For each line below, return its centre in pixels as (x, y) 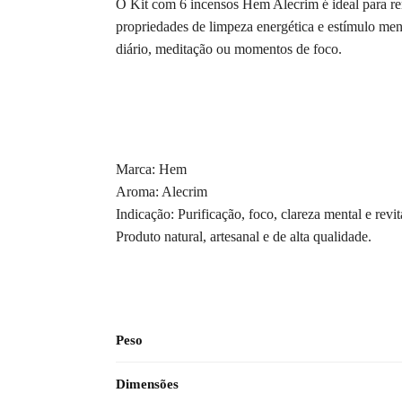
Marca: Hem (151, 169)
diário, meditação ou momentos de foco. (228, 49)
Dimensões (147, 385)
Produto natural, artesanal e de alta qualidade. (243, 236)
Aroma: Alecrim (161, 191)
